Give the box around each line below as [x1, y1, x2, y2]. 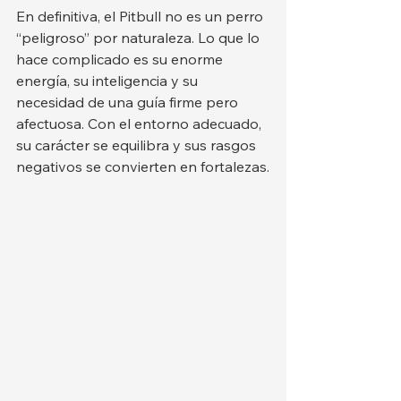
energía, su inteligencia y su [16, 71, 201, 90]
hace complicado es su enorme [16, 49, 226, 68]
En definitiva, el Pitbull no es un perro [16, 6, 267, 25]
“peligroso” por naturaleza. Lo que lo [16, 28, 263, 47]
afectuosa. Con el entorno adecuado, [16, 114, 265, 132]
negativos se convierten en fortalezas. [16, 157, 269, 175]
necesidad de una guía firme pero [16, 92, 242, 111]
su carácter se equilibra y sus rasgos [16, 135, 260, 154]
